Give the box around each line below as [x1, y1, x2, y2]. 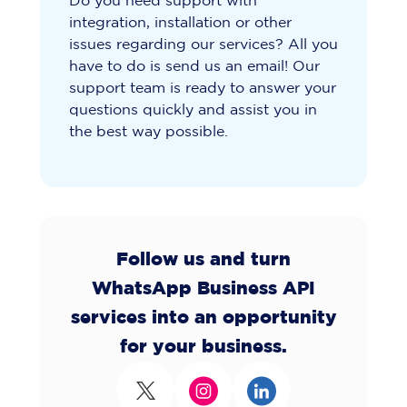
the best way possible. [69, 125, 228, 140]
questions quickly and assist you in [69, 104, 317, 118]
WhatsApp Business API [92, 281, 315, 298]
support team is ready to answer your [69, 82, 336, 96]
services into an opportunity [70, 310, 337, 327]
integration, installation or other [69, 16, 292, 31]
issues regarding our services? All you [69, 38, 338, 53]
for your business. [120, 339, 287, 356]
